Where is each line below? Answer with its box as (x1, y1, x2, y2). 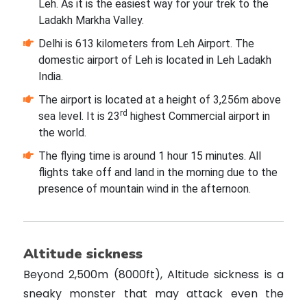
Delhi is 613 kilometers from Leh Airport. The (38, 37, 254, 51)
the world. (38, 126, 86, 140)
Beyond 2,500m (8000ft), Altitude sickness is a (23, 267, 284, 283)
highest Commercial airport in (127, 110, 270, 123)
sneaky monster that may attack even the (23, 286, 284, 302)
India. (38, 70, 63, 84)
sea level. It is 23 (38, 110, 120, 123)
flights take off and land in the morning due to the (38, 166, 278, 180)
